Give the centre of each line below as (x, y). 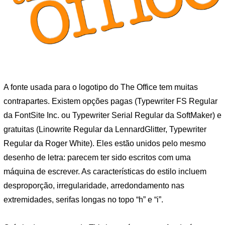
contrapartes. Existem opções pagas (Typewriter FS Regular (110, 101)
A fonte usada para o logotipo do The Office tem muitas (101, 87)
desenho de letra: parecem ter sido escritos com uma (97, 158)
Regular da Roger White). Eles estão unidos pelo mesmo (105, 144)
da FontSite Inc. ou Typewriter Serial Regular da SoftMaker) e (113, 116)
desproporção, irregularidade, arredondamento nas (94, 186)
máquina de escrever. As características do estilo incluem (105, 172)
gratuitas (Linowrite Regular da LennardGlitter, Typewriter (105, 130)
